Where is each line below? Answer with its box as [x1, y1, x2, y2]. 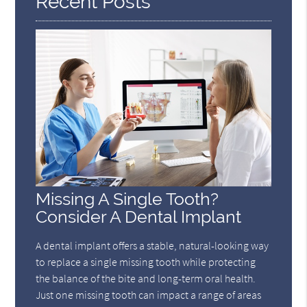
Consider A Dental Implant [36, 206, 242, 227]
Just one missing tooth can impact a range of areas [36, 287, 262, 302]
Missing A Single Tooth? [36, 188, 219, 209]
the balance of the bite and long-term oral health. [36, 271, 256, 285]
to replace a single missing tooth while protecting [36, 254, 256, 269]
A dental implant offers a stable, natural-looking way [36, 238, 269, 252]
